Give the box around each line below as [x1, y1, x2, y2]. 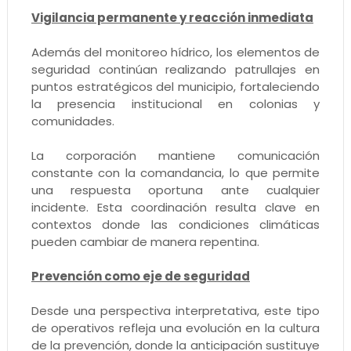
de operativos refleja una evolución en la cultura [31, 320, 320, 337]
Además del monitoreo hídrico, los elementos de [31, 44, 320, 61]
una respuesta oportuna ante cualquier [31, 182, 320, 199]
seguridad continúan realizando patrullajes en [31, 61, 320, 78]
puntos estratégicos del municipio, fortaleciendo [31, 78, 320, 96]
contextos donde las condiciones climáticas [31, 216, 320, 233]
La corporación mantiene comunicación [31, 147, 320, 165]
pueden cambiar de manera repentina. [31, 233, 259, 251]
